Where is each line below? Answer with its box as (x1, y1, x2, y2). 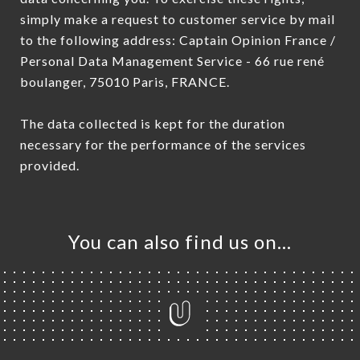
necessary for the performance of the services (20, 136, 306, 152)
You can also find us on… (68, 230, 292, 254)
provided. (20, 157, 80, 173)
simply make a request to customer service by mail (20, 10, 335, 27)
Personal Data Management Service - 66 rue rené (20, 52, 325, 68)
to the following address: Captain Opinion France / (20, 31, 336, 47)
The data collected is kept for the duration (20, 115, 285, 131)
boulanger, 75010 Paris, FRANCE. (20, 73, 230, 89)
